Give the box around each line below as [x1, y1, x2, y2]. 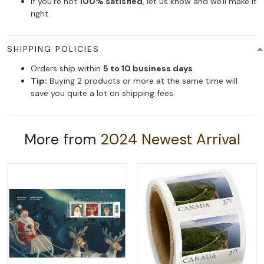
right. [31, 8, 50, 19]
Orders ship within [31, 63, 103, 74]
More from [24, 130, 100, 150]
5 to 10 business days [103, 63, 193, 74]
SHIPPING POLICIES [7, 44, 100, 55]
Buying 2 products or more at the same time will [47, 75, 237, 87]
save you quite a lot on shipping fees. [31, 88, 175, 99]
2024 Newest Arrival [100, 130, 240, 150]
